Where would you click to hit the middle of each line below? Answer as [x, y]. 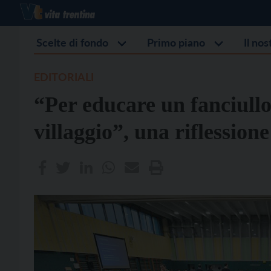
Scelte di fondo [72, 42]
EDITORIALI [64, 77]
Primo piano [176, 42]
